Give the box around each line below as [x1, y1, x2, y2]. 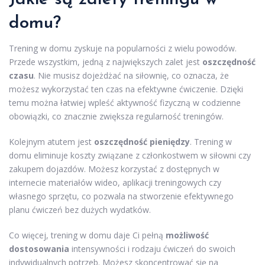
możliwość [166, 230, 209, 241]
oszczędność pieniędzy [94, 136, 190, 148]
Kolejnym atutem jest [9, 136, 94, 148]
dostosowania [9, 243, 69, 255]
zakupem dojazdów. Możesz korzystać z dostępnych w [9, 163, 219, 175]
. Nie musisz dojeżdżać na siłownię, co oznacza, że [34, 70, 229, 82]
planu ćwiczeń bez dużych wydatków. [9, 204, 151, 216]
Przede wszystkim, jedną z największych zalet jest [9, 56, 202, 68]
